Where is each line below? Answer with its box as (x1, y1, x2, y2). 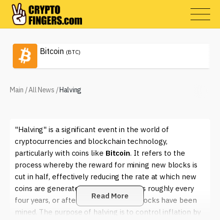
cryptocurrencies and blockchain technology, (15, 137, 167, 146)
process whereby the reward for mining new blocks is (15, 160, 197, 169)
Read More (91, 191, 129, 200)
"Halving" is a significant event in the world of (15, 125, 169, 134)
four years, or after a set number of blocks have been (15, 195, 197, 205)
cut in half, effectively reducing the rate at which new (15, 172, 196, 181)
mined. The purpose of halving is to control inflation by (15, 207, 201, 217)
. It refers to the (130, 148, 185, 158)
